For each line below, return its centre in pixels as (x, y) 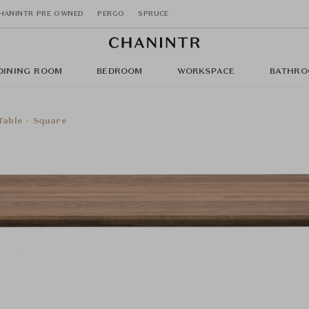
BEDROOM (120, 72)
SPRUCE (153, 13)
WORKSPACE (206, 72)
